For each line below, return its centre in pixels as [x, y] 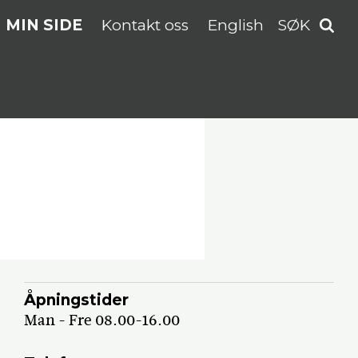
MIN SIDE [44, 26]
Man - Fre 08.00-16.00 [102, 320]
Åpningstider [77, 300]
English [235, 26]
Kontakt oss [145, 26]
